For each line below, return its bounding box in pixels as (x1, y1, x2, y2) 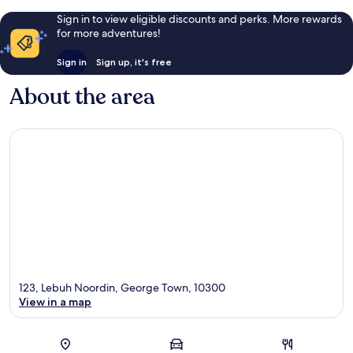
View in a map (19, 295, 91, 310)
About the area (9, 81, 155, 112)
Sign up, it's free (95, 55, 172, 68)
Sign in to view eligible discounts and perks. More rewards (56, 11, 342, 26)
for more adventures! (56, 25, 161, 40)
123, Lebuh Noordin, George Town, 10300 (19, 281, 225, 295)
